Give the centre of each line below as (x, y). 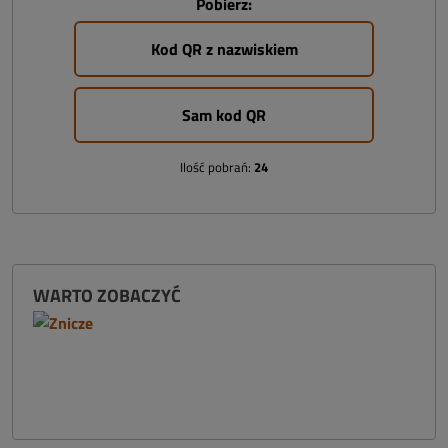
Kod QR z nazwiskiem (224, 49)
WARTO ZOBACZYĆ (107, 295)
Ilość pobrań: (217, 167)
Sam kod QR (224, 115)
